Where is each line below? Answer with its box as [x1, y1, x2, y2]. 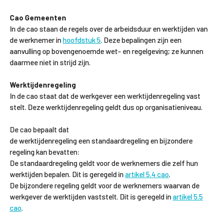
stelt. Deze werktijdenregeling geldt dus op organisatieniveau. [10, 102, 202, 111]
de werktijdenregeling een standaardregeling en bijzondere [10, 136, 193, 145]
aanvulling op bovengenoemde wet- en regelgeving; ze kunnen [10, 46, 203, 55]
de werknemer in [10, 35, 63, 44]
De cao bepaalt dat [10, 125, 69, 134]
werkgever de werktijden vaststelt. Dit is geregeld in [10, 192, 173, 201]
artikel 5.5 [173, 192, 203, 201]
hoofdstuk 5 [63, 35, 101, 44]
